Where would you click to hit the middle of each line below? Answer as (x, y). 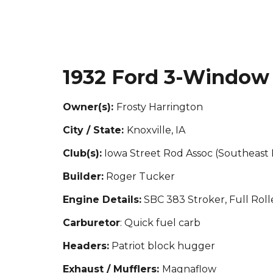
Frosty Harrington (159, 107)
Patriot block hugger (162, 246)
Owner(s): (89, 107)
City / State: (94, 130)
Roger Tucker (139, 176)
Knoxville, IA (156, 130)
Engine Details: (102, 200)
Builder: (83, 176)
